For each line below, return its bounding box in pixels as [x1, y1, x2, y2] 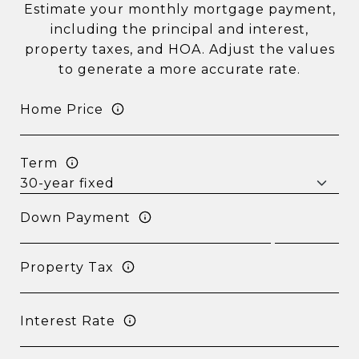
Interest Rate [20, 313, 115, 329]
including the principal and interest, [50, 22, 309, 37]
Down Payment [20, 209, 131, 225]
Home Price [20, 101, 103, 117]
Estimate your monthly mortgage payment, [23, 2, 336, 17]
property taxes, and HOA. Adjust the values [24, 42, 335, 57]
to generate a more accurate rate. [58, 62, 301, 77]
